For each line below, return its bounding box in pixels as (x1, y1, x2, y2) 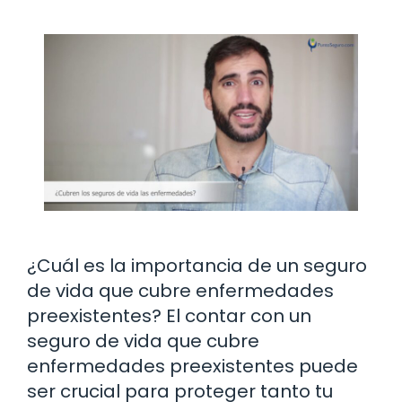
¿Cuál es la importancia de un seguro (27, 252, 367, 278)
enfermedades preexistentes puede (27, 353, 358, 379)
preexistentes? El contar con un (27, 302, 311, 328)
